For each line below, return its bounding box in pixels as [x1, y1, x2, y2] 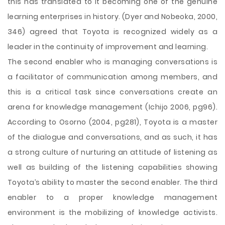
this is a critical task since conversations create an [8, 87, 217, 97]
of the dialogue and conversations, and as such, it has [8, 132, 217, 142]
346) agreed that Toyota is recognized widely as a [8, 27, 217, 37]
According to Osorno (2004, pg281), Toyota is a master [8, 117, 217, 127]
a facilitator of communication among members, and [8, 72, 217, 82]
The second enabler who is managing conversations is [8, 57, 217, 67]
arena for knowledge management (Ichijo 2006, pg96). [8, 102, 217, 112]
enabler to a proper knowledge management [8, 192, 217, 202]
